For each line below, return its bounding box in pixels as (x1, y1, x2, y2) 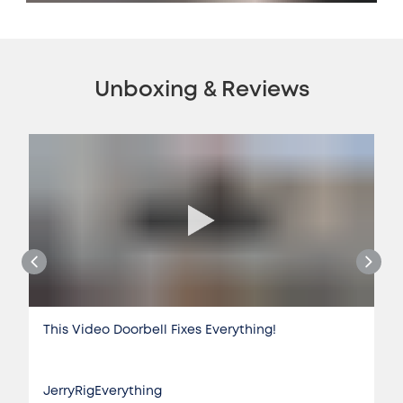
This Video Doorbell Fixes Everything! (43, 325, 276, 336)
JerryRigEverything (43, 386, 162, 397)
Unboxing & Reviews (94, 81, 309, 100)
